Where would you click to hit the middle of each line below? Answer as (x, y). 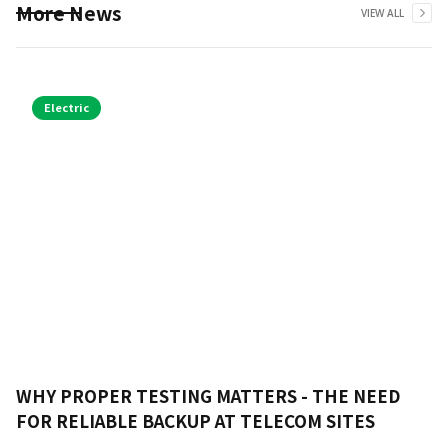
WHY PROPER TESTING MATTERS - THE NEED (208, 395)
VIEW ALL (382, 12)
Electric (66, 106)
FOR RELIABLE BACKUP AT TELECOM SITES (195, 420)
